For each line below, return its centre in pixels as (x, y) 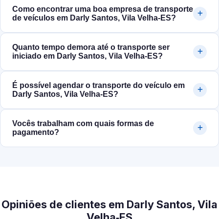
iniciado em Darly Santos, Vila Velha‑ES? (88, 56)
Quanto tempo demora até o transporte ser (91, 47)
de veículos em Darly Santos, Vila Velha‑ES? (94, 18)
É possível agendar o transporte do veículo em (99, 86)
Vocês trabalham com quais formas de (83, 124)
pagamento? (36, 132)
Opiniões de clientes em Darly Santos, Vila (109, 205)
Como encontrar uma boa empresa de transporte (103, 9)
